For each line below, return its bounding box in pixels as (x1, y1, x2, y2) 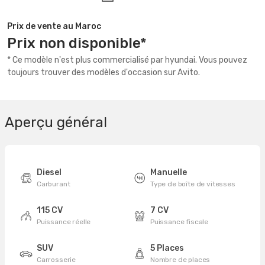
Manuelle (150, 167, 187, 177)
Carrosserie (37, 256, 76, 264)
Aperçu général (5, 114, 107, 131)
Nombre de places (150, 256, 211, 264)
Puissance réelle (37, 218, 91, 226)
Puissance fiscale (150, 218, 209, 226)
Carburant (37, 180, 70, 188)
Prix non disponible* (7, 35, 147, 51)
